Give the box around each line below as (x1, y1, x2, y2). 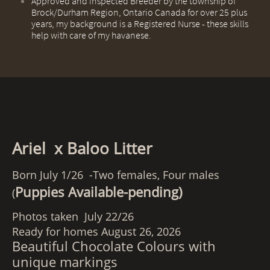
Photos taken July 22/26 (12, 209, 134, 224)
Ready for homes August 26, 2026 (12, 224, 181, 239)
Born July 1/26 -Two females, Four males (12, 168, 219, 182)
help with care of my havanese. (31, 29, 151, 41)
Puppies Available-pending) (15, 183, 183, 201)
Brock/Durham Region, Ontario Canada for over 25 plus (31, 6, 247, 18)
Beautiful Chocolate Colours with (12, 237, 216, 255)
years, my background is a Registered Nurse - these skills (31, 17, 248, 30)
